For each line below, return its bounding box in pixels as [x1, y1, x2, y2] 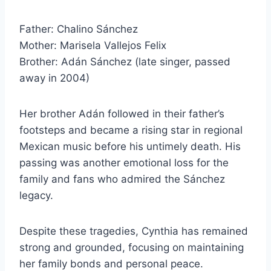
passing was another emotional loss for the [19, 157, 229, 169]
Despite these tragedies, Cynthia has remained [19, 225, 248, 238]
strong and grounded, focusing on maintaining [19, 241, 244, 254]
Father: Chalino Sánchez [19, 23, 138, 36]
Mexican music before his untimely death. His [19, 140, 241, 153]
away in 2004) [19, 72, 90, 85]
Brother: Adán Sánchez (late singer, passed [19, 56, 230, 68]
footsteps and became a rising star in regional [19, 124, 243, 137]
